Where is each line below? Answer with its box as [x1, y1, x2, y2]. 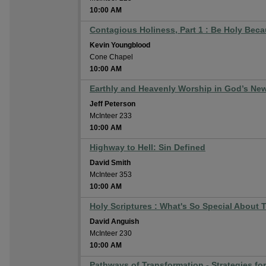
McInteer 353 [90, 170, 132, 179]
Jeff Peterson [90, 100, 135, 108]
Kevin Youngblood [90, 41, 150, 49]
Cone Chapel [90, 53, 133, 61]
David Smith [90, 159, 131, 167]
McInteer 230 [90, 229, 132, 237]
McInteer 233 [90, 112, 132, 120]
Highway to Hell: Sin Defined [90, 142, 205, 152]
